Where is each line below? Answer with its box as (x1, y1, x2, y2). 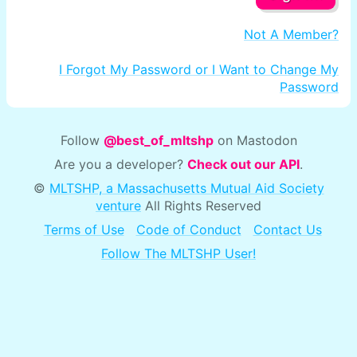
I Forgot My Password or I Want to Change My (59, 61, 339, 78)
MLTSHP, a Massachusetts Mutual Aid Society (49, 180, 324, 197)
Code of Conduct (135, 222, 241, 238)
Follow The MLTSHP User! (101, 245, 256, 262)
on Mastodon (213, 132, 297, 149)
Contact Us (253, 222, 322, 238)
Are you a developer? (54, 156, 187, 173)
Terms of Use (43, 222, 124, 238)
